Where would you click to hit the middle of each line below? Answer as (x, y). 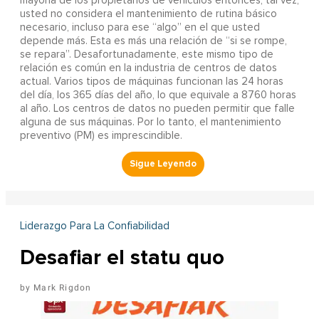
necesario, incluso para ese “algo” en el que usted (140, 27)
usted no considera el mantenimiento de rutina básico (148, 14)
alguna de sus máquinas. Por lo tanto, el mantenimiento (150, 122)
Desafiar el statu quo (122, 257)
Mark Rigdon (63, 287)
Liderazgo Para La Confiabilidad (94, 226)
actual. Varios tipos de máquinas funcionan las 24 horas (151, 81)
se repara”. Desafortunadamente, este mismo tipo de (146, 54)
